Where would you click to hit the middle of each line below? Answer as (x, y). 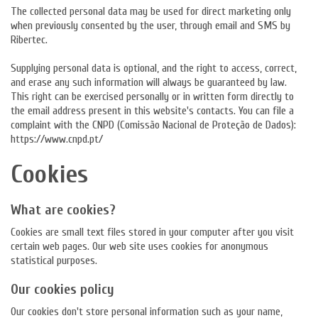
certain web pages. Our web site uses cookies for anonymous (139, 246)
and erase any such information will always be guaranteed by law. (149, 82)
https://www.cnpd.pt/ (57, 139)
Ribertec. (29, 40)
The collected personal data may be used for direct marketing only (151, 11)
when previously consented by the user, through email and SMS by (150, 26)
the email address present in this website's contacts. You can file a (152, 111)
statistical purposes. (54, 261)
